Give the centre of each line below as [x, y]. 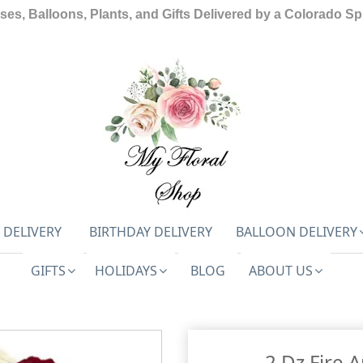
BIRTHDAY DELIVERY [150, 232]
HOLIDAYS [126, 270]
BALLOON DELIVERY [296, 232]
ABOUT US [281, 270]
